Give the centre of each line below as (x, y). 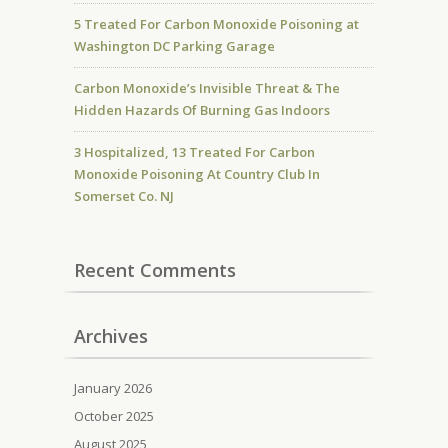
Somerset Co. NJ (124, 196)
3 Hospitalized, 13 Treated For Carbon (194, 152)
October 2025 (114, 416)
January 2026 (113, 388)
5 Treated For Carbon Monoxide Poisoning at (216, 24)
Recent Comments (155, 270)
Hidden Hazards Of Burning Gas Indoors (202, 110)
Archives (111, 336)
